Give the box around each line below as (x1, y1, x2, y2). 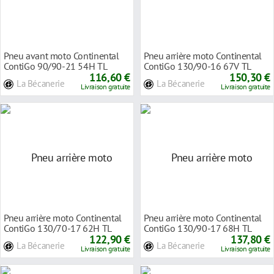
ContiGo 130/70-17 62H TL (4, 221, 112, 234)
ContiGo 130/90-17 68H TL (144, 221, 252, 234)
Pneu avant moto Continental (4, 49, 119, 62)
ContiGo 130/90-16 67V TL (144, 59, 251, 72)
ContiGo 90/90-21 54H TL (4, 59, 108, 72)
